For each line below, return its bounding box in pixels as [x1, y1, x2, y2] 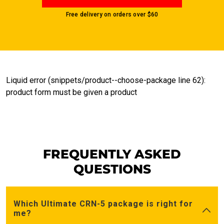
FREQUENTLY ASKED [43, 146, 181, 162]
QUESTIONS [73, 161, 151, 177]
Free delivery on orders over [65, 11, 147, 18]
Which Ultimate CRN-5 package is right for [13, 199, 193, 209]
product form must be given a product [6, 87, 137, 97]
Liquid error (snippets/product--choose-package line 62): [6, 75, 205, 85]
